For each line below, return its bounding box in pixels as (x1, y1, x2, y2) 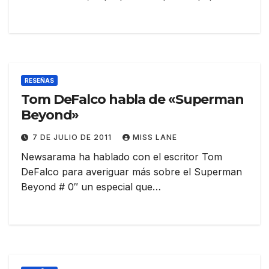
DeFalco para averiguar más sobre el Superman (21, 166, 242, 178)
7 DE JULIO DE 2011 (32, 133, 114, 142)
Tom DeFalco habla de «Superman (21, 91, 244, 108)
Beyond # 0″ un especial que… (21, 181, 161, 193)
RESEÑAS (25, 77, 54, 85)
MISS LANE (133, 133, 177, 142)
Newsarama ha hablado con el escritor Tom (21, 151, 222, 163)
